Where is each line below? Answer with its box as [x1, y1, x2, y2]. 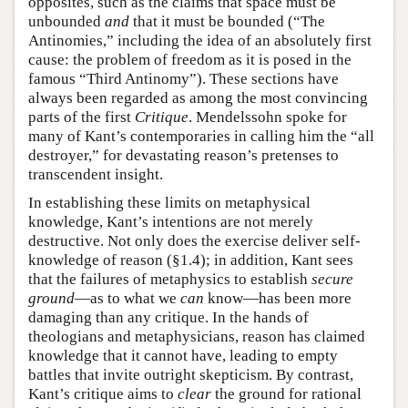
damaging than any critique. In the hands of [28, 308, 309, 326]
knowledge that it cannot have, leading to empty [28, 346, 338, 364]
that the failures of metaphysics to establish [28, 270, 311, 288]
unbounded [28, 12, 105, 30]
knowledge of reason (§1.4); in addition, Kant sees [28, 250, 353, 269]
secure [311, 270, 353, 288]
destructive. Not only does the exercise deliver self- [28, 231, 361, 250]
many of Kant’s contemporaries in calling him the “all [28, 127, 374, 145]
